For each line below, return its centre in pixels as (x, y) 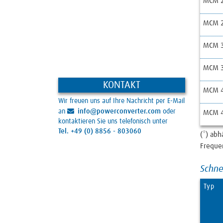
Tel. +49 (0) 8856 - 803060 (100, 132)
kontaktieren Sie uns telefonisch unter (113, 122)
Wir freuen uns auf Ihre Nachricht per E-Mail (121, 101)
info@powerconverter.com (119, 112)
